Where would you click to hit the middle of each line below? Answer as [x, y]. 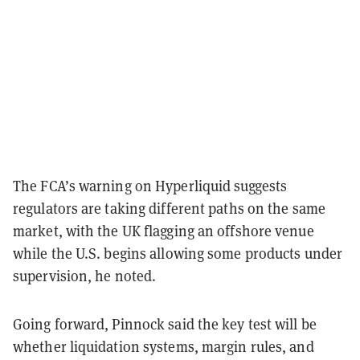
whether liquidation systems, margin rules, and [164, 346]
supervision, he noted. [85, 275]
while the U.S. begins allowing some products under [178, 253]
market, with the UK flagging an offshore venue [164, 230]
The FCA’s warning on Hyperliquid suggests [150, 185]
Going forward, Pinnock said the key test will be [165, 323]
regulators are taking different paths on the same [169, 208]
